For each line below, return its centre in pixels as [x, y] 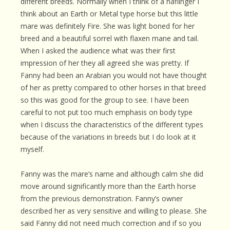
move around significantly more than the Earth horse [108, 186]
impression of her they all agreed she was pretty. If [105, 63]
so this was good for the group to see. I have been [105, 100]
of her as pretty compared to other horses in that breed [113, 88]
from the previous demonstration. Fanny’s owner [102, 198]
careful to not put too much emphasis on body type [107, 112]
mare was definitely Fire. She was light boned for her [108, 26]
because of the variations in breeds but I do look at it [108, 137]
